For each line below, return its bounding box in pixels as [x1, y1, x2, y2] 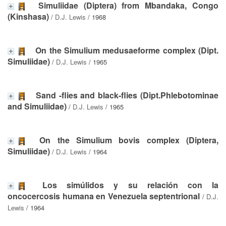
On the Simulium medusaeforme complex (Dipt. [35, 44, 219, 56]
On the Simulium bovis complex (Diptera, [39, 134, 219, 146]
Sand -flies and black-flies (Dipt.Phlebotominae [35, 89, 219, 101]
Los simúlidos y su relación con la [42, 179, 219, 191]
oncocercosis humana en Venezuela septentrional [8, 190, 200, 202]
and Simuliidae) [8, 100, 67, 112]
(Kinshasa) [8, 10, 49, 22]
